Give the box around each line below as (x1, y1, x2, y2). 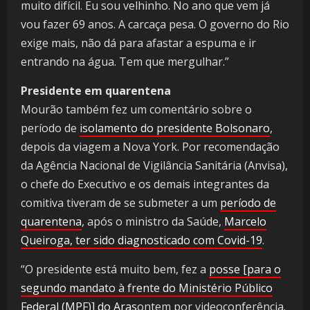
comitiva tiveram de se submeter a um (21, 195, 220, 211)
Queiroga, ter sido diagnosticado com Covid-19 (21, 232, 262, 248)
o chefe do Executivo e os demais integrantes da (21, 176, 269, 192)
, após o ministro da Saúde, (82, 214, 224, 230)
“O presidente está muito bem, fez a (21, 262, 209, 277)
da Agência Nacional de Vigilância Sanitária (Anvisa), (21, 158, 288, 174)
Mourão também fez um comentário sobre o (21, 102, 252, 118)
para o (247, 262, 281, 277)
